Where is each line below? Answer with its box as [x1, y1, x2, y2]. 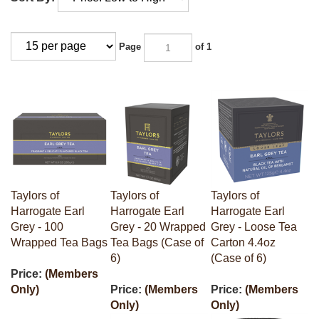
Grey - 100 [11, 213, 63, 226]
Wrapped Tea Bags [11, 229, 108, 241]
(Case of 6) [211, 244, 266, 257]
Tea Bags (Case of [110, 229, 204, 241]
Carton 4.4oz [211, 229, 276, 241]
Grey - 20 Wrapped [110, 213, 206, 226]
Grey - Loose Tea [211, 213, 297, 226]
